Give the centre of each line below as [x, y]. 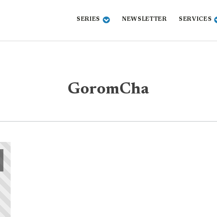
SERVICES [195, 20]
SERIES [88, 20]
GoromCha [108, 90]
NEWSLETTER [144, 20]
